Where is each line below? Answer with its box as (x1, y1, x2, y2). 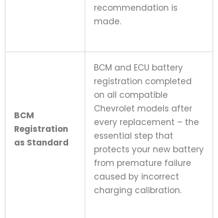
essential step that (94, 129, 173, 142)
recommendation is (94, 1, 178, 14)
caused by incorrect (94, 170, 179, 182)
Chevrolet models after (94, 102, 192, 114)
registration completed (94, 75, 192, 87)
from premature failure (94, 157, 191, 169)
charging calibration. (94, 184, 182, 196)
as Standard (14, 136, 69, 148)
